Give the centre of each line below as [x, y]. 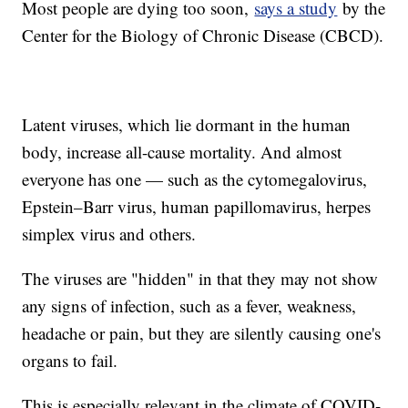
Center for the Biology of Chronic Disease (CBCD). [203, 36]
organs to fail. [73, 361]
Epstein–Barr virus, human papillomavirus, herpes [197, 207]
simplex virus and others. [109, 234]
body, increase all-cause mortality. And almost [182, 152]
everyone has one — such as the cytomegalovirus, [195, 179]
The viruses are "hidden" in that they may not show [200, 279]
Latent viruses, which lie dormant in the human [187, 125]
